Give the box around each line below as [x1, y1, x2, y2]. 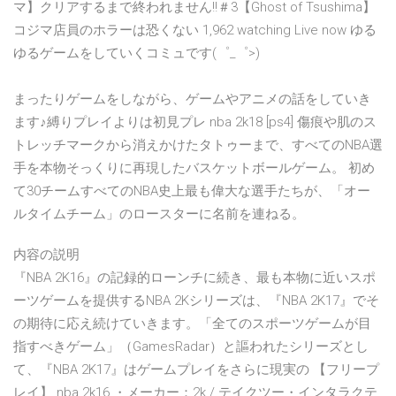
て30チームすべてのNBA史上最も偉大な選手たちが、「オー [13, 183, 370, 200]
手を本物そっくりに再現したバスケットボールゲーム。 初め [13, 160, 375, 177]
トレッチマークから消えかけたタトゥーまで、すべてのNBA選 [13, 137, 383, 154]
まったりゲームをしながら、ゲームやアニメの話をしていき [13, 91, 371, 108]
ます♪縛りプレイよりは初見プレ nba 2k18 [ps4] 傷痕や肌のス [13, 114, 377, 131]
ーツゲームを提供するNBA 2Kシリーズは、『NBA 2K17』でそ [13, 293, 379, 309]
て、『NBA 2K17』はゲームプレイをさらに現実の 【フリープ [13, 362, 379, 378]
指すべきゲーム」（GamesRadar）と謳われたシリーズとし [13, 339, 369, 355]
